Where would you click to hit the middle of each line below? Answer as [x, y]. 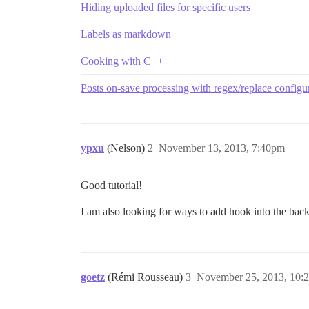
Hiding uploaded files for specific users [166, 7]
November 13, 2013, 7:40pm [222, 148]
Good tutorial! [111, 185]
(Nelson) [127, 148]
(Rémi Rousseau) [147, 277]
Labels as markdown [126, 34]
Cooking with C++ [122, 61]
